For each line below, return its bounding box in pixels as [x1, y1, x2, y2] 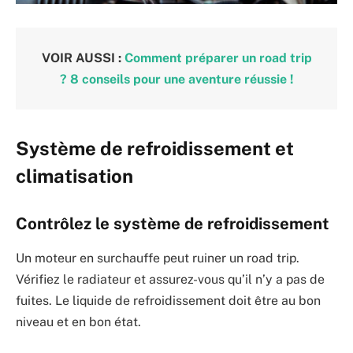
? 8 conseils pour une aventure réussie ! [60, 71, 293, 87]
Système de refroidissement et [16, 137, 294, 160]
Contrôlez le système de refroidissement [16, 214, 329, 233]
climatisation [16, 165, 133, 188]
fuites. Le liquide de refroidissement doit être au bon [16, 293, 321, 309]
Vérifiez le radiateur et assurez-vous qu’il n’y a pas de [16, 272, 325, 288]
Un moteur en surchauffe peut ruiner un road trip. [16, 251, 299, 266]
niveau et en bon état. [16, 314, 141, 330]
